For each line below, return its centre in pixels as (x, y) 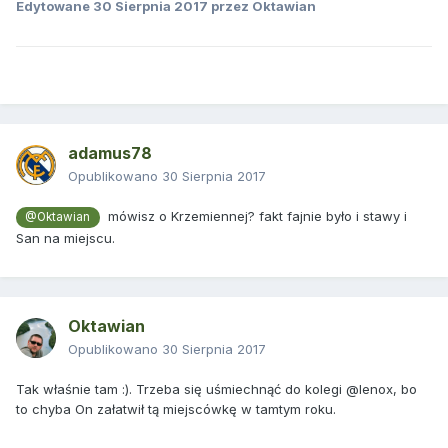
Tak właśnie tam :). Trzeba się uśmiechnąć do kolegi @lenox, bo (216, 389)
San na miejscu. (65, 237)
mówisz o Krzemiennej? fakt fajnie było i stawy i (253, 216)
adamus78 (110, 153)
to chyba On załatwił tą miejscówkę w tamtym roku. (176, 409)
